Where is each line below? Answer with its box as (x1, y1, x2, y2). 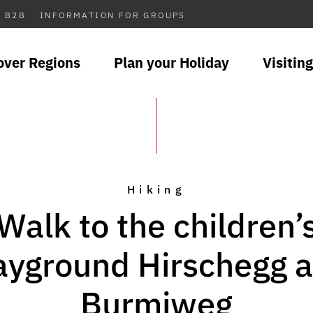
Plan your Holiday (114, 53, 229, 72)
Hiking (126, 182, 187, 196)
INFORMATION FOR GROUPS (40, 10, 186, 20)
